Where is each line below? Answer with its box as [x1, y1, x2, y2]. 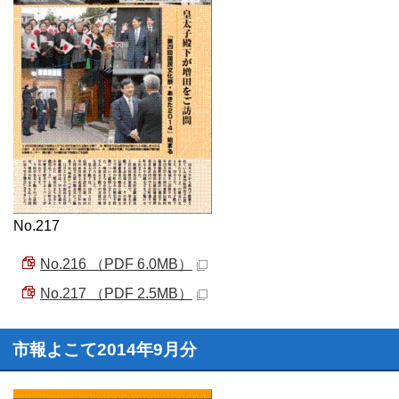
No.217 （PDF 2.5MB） [40, 286, 192, 301]
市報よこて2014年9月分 [12, 340, 197, 359]
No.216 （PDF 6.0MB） [40, 256, 192, 272]
